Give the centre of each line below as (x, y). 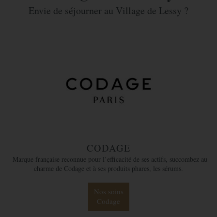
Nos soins (108, 192)
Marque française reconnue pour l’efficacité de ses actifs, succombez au (108, 159)
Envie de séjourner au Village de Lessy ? (108, 11)
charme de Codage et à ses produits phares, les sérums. (108, 169)
